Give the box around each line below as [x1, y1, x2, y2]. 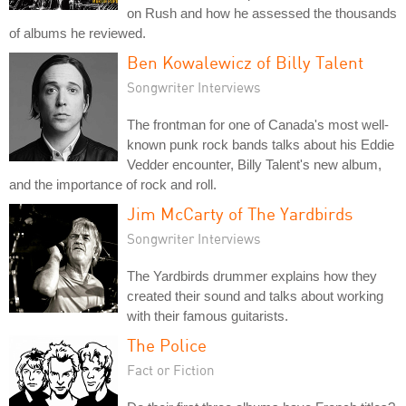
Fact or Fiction [127, 362, 215, 378]
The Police [127, 334, 207, 355]
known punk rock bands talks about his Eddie [127, 137, 394, 152]
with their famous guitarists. [127, 308, 288, 324]
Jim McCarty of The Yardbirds [127, 203, 353, 224]
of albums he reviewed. [9, 25, 146, 41]
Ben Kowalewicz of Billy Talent [127, 52, 363, 72]
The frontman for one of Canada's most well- [127, 117, 389, 132]
